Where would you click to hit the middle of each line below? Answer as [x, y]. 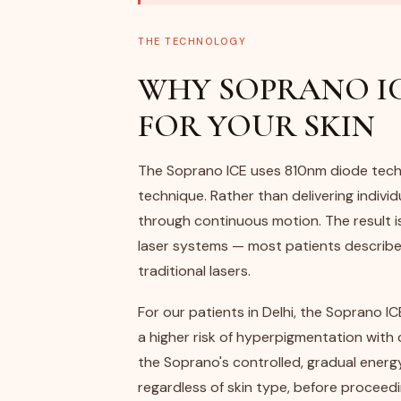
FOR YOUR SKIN [256, 126]
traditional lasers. [194, 271]
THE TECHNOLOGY [192, 41]
